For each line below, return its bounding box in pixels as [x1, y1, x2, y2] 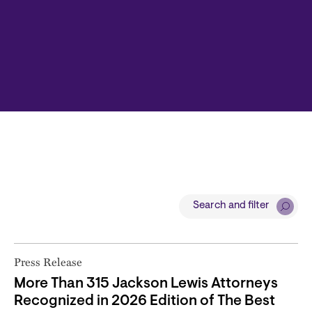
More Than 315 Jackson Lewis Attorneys [14, 276, 278, 291]
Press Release [14, 253, 82, 270]
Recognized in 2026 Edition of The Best [14, 293, 275, 309]
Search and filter [193, 201, 270, 212]
